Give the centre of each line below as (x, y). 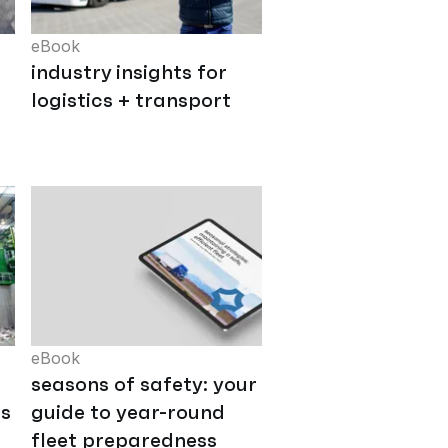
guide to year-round (128, 412)
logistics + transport (131, 100)
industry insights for (129, 72)
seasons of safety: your (144, 384)
